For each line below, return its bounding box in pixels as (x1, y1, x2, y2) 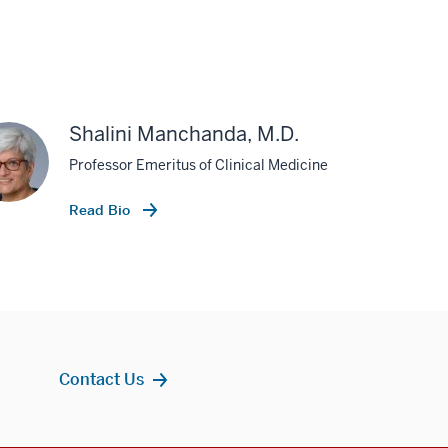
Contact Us (59, 368, 145, 389)
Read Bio (69, 200, 134, 219)
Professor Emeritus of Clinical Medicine (69, 155, 328, 174)
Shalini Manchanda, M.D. (69, 120, 299, 147)
